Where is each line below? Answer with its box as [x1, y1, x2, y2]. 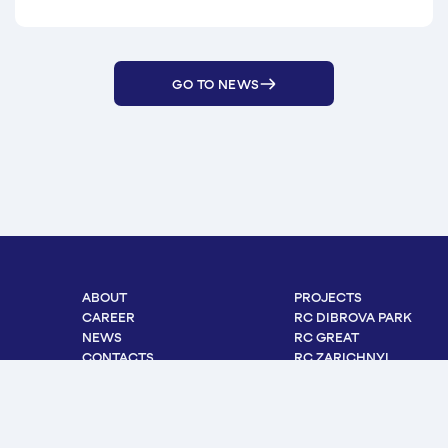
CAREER [81, 309, 135, 326]
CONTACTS [81, 349, 154, 366]
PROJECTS [294, 289, 362, 306]
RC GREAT [294, 329, 359, 346]
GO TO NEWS [172, 75, 260, 92]
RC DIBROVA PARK [294, 309, 412, 326]
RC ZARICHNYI [294, 349, 389, 366]
